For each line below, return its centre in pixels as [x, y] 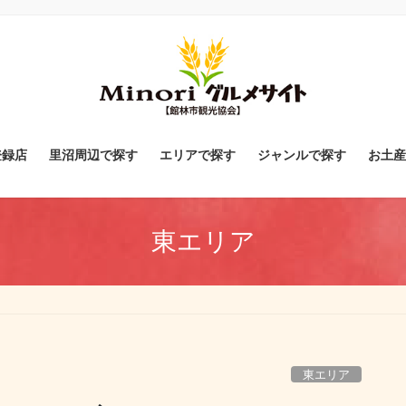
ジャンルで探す [301, 155]
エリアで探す [197, 155]
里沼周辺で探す [93, 155]
